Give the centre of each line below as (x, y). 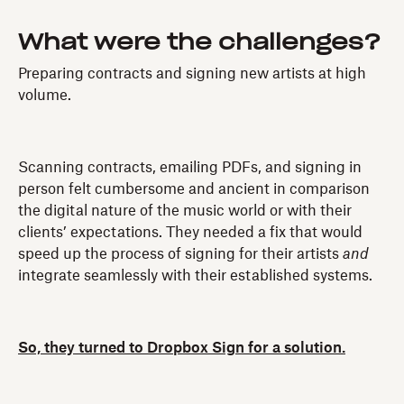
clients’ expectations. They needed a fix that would (190, 232)
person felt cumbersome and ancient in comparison (194, 189)
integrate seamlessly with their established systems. (195, 275)
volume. (45, 95)
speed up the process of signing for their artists (180, 254)
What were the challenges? (199, 43)
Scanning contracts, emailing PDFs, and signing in (190, 167)
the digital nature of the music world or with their (185, 211)
